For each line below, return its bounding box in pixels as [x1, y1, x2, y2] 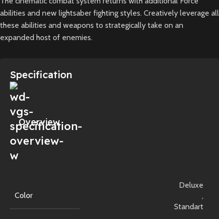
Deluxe [179, 180, 203, 190]
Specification [10, 68, 72, 81]
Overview [19, 116, 60, 128]
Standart [174, 201, 203, 211]
